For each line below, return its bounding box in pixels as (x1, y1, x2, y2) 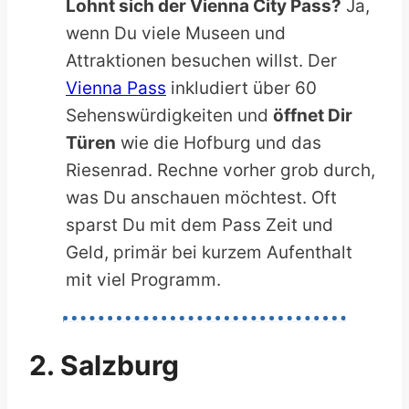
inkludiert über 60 (166, 78, 317, 100)
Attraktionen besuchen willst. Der (66, 50, 337, 72)
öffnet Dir (273, 105, 352, 127)
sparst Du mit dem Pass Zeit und (66, 215, 333, 236)
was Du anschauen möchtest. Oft (66, 187, 337, 209)
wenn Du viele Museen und (66, 23, 286, 45)
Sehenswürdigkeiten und (66, 105, 273, 127)
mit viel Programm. (66, 269, 221, 291)
